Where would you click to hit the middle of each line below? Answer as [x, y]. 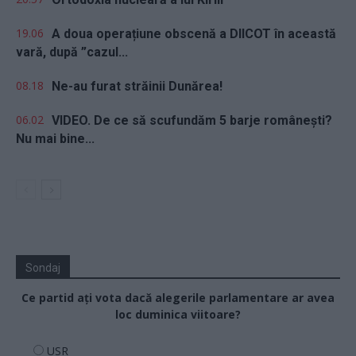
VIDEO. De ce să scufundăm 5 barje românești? [192, 121]
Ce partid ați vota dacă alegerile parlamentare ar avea [178, 298]
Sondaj [43, 268]
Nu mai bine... [55, 139]
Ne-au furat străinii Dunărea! [137, 87]
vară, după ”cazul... [72, 52]
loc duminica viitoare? [178, 315]
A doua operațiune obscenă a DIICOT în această [194, 34]
